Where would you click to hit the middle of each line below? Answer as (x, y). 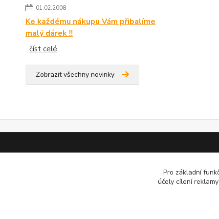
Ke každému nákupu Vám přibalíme (90, 22)
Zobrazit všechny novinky (75, 75)
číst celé (43, 49)
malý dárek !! (49, 33)
